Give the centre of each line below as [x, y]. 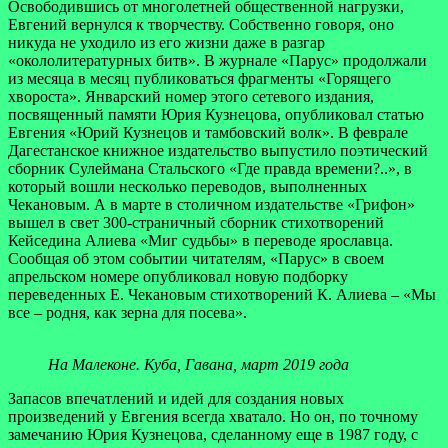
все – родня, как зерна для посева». [127, 312]
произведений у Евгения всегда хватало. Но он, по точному [213, 416]
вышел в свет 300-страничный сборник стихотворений [196, 222]
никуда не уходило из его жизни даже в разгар [166, 42]
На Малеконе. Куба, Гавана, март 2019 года [198, 364]
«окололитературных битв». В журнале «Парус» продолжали [217, 60]
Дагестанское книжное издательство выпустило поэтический [218, 150]
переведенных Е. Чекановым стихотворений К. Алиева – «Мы [222, 294]
